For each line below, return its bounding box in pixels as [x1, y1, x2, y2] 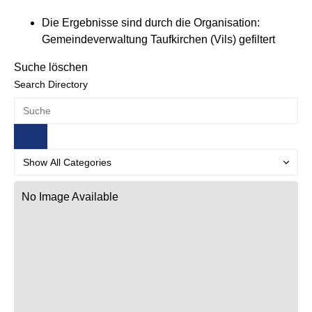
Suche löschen [14, 61, 88, 73]
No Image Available [22, 191, 118, 203]
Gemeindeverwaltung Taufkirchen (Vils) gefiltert [42, 33, 275, 45]
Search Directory [14, 79, 88, 90]
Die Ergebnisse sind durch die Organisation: [42, 17, 260, 29]
